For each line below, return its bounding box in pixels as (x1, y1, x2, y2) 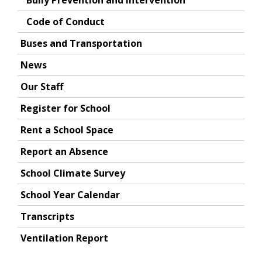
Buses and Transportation (20, 37, 142, 50)
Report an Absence (20, 145, 108, 158)
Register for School (20, 102, 111, 115)
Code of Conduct (26, 15, 105, 28)
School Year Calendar (20, 188, 120, 201)
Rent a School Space (20, 123, 113, 136)
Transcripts (20, 210, 74, 223)
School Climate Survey (20, 167, 125, 180)
